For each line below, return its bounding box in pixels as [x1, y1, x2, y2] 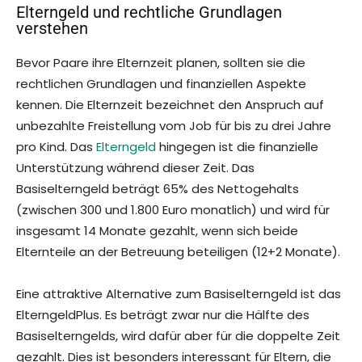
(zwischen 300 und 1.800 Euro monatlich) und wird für [16, 201, 330, 219]
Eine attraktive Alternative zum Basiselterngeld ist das [16, 285, 341, 303]
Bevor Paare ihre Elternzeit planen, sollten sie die [16, 54, 305, 72]
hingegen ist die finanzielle [156, 138, 318, 156]
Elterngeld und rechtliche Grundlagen [16, 2, 282, 23]
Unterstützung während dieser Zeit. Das [16, 159, 255, 177]
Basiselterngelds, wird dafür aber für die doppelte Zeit [16, 327, 340, 345]
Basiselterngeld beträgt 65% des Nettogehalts [16, 180, 299, 198]
